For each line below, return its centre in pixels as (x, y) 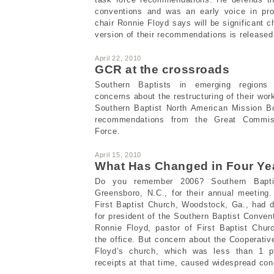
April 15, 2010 (118, 154)
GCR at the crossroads (162, 69)
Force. (108, 131)
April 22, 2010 (118, 58)
